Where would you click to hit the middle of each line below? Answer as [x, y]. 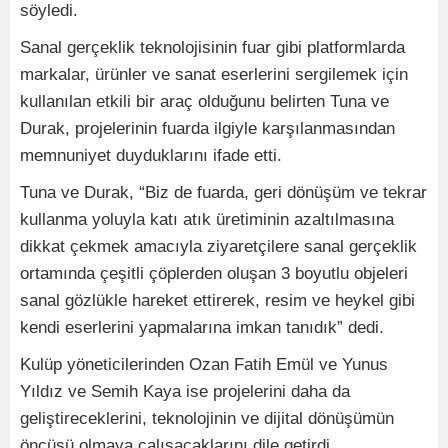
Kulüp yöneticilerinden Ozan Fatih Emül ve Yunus [204, 364]
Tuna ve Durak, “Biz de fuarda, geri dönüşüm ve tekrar [223, 192]
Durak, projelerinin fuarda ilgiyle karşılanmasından [207, 128]
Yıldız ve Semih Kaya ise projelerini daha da [185, 391]
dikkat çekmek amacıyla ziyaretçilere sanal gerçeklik [218, 246]
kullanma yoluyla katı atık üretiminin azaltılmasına [207, 219]
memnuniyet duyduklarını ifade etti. [151, 155]
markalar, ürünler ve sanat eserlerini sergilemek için [214, 74]
